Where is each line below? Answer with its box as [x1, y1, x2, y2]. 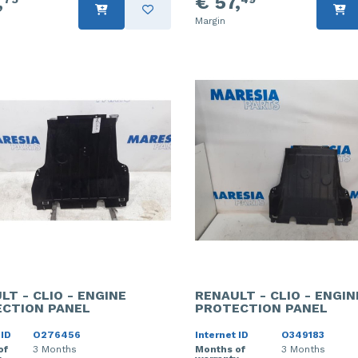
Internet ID [195, 328, 249, 340]
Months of [195, 343, 245, 355]
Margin [195, 15, 225, 26]
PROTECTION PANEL [195, 300, 328, 316]
